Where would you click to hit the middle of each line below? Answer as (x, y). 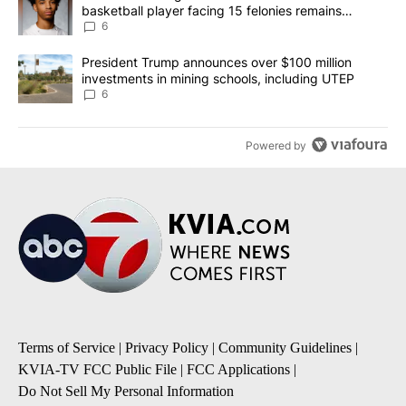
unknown (108, 27)
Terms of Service (67, 348)
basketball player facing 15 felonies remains (212, 11)
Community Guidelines (285, 348)
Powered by (276, 145)
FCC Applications (238, 370)
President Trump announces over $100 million (217, 63)
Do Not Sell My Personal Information (126, 391)
